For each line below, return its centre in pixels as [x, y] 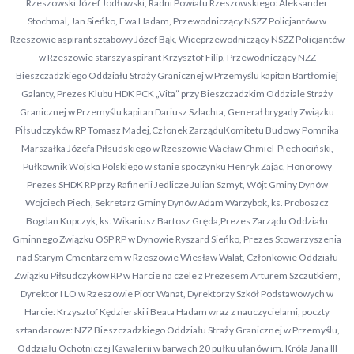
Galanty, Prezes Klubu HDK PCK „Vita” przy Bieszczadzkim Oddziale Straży [177, 94]
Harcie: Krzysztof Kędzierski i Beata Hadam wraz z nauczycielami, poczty [177, 312]
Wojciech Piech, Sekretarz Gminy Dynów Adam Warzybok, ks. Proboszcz [177, 203]
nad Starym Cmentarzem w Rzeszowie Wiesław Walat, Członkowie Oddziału [177, 257]
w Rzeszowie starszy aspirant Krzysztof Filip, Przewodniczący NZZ [177, 57]
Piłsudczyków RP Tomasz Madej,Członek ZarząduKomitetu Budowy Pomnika [177, 130]
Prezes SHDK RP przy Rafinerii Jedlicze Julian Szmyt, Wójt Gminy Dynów [177, 185]
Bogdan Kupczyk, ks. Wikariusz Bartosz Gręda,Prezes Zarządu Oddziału [177, 221]
